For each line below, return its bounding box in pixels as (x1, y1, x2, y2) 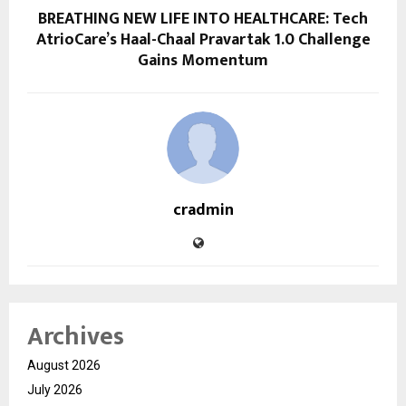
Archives (27, 314, 124, 358)
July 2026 (27, 382, 82, 397)
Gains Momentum (138, 46, 268, 74)
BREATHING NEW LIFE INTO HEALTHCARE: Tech (38, 5, 368, 33)
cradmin (172, 196, 234, 224)
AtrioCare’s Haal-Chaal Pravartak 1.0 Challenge (35, 25, 371, 53)
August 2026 (27, 357, 101, 372)
